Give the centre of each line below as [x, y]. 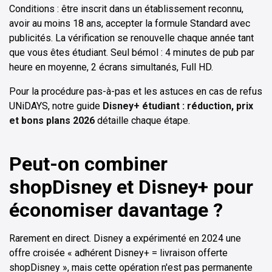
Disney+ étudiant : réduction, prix [178, 106]
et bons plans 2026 [52, 120]
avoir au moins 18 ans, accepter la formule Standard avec [130, 23]
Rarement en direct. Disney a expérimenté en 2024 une [125, 238]
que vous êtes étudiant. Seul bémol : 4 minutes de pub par [132, 52]
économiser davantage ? [116, 210]
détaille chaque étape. [142, 120]
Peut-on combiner [88, 164]
